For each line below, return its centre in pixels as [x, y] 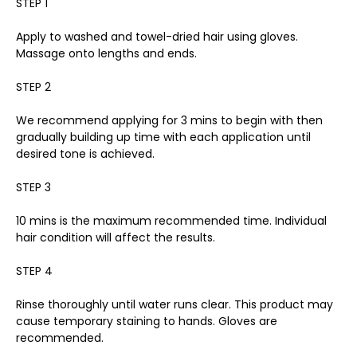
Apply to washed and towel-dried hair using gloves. [157, 36]
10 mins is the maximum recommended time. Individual [171, 220]
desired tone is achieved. [85, 153]
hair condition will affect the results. [116, 237]
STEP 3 [33, 187]
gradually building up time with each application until [163, 137]
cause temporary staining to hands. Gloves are [147, 321]
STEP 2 [33, 86]
